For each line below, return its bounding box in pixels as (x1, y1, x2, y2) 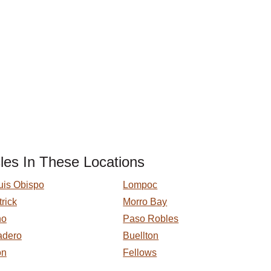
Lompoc (123, 180, 158, 190)
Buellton (123, 230, 159, 241)
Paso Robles (123, 214, 179, 224)
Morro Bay (123, 197, 168, 207)
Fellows (123, 247, 157, 258)
